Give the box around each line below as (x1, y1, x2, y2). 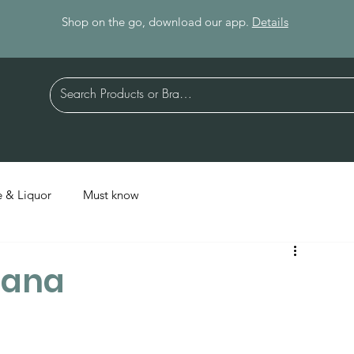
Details (251, 14, 288, 29)
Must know (83, 186, 139, 202)
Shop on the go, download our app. (61, 14, 252, 29)
